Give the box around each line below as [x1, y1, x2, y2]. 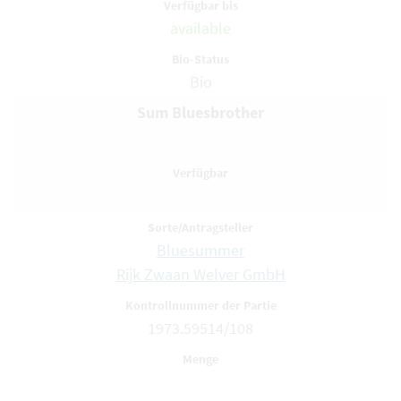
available [170, 18, 231, 38]
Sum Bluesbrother [137, 102, 264, 123]
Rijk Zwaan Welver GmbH [115, 264, 286, 285]
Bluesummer [157, 240, 244, 260]
